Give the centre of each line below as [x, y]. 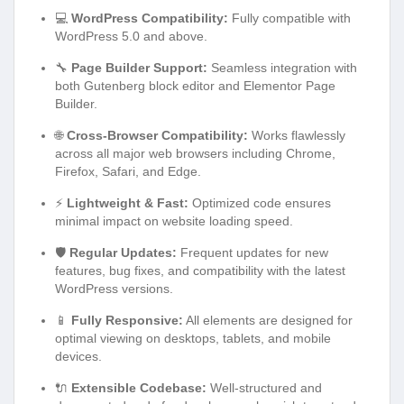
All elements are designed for [268, 321]
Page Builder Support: [139, 68]
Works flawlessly [297, 136]
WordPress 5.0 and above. [131, 37]
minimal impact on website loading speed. [174, 221]
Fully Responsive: [127, 321]
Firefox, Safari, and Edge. [128, 172]
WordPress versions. [114, 289]
